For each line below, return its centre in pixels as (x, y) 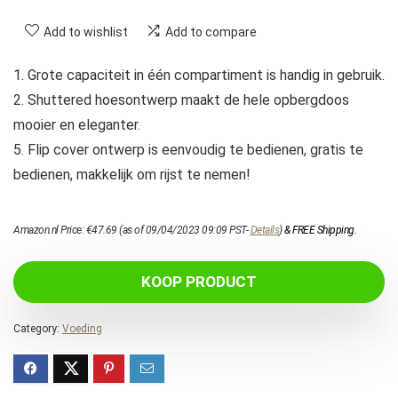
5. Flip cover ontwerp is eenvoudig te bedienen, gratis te (188, 149)
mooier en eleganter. (77, 124)
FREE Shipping (323, 230)
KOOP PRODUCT (199, 281)
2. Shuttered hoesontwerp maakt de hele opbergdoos (181, 99)
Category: (38, 328)
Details (264, 230)
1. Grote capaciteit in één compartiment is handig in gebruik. (199, 75)
